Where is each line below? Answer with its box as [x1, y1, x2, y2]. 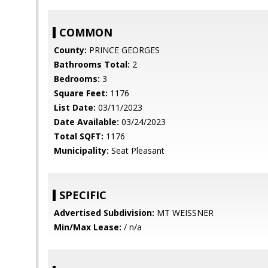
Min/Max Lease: [54, 221, 121, 233]
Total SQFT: [54, 130, 103, 142]
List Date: [54, 102, 96, 113]
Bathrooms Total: [54, 59, 130, 70]
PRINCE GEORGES [87, 44, 160, 56]
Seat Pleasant [109, 145, 165, 156]
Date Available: [54, 116, 119, 127]
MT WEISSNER [154, 207, 214, 218]
